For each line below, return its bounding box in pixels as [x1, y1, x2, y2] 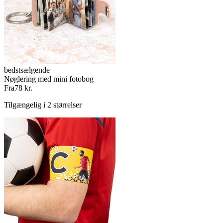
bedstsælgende [4, 66, 50, 74]
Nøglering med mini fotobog [4, 75, 94, 83]
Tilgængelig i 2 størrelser [4, 101, 82, 109]
